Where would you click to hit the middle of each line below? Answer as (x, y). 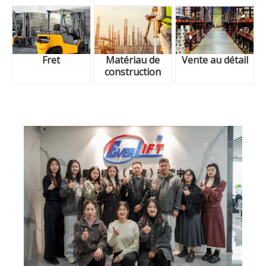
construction (133, 72)
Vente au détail (215, 60)
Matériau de (133, 60)
